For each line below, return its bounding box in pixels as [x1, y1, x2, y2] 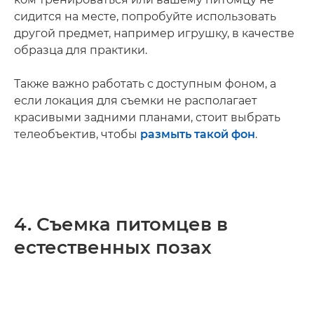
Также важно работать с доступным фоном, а [14, 76, 276, 90]
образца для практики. [14, 43, 147, 57]
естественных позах [14, 235, 212, 259]
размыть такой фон [140, 127, 255, 141]
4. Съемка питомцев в [14, 212, 228, 235]
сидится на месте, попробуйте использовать [14, 9, 276, 23]
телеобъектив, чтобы [14, 127, 140, 141]
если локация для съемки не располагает [14, 93, 257, 107]
